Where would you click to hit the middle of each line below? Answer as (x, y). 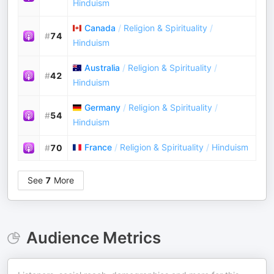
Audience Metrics (93, 238)
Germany (102, 107)
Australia (102, 68)
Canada (100, 28)
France (98, 147)
